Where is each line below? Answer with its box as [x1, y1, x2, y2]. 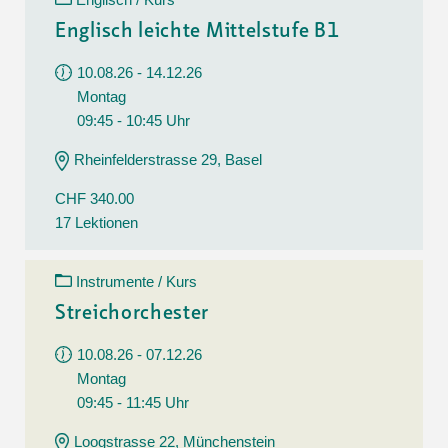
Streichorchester [55, 303, 210, 324]
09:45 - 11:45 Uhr [77, 393, 189, 411]
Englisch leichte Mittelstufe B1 [55, 21, 340, 42]
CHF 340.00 [55, 189, 134, 207]
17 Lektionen [55, 213, 138, 231]
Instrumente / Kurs [76, 272, 197, 290]
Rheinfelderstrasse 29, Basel [74, 150, 262, 168]
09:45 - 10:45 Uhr [77, 111, 190, 129]
